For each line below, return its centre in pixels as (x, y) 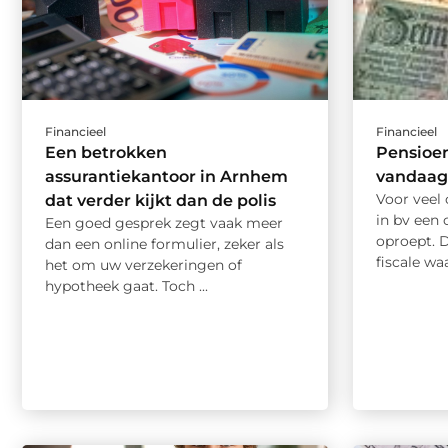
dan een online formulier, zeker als (164, 244)
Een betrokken (106, 153)
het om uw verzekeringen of (143, 265)
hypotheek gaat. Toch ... (126, 286)
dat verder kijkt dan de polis (160, 201)
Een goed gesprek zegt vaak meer (164, 223)
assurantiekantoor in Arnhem (166, 177)
